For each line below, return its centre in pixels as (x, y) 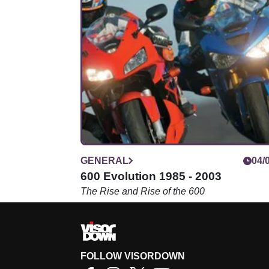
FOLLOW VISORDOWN (133, 256)
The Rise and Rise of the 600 (143, 192)
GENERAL (104, 161)
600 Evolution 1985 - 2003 (151, 177)
